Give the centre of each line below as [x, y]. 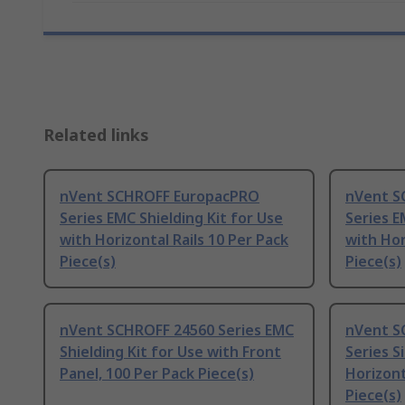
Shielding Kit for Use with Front [170, 352]
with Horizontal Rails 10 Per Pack [174, 240]
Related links [96, 135]
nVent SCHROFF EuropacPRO [160, 197]
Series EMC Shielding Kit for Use [171, 218]
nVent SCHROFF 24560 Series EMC [177, 330]
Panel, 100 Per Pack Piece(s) [157, 374]
